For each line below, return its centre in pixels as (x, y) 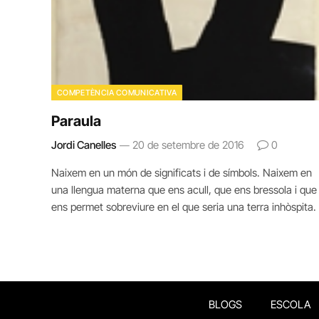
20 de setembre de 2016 (188, 145)
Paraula (76, 121)
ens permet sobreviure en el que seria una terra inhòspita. (184, 206)
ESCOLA (290, 304)
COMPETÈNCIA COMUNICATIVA (117, 92)
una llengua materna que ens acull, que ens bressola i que (184, 189)
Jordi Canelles (84, 145)
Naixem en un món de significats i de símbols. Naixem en (182, 172)
